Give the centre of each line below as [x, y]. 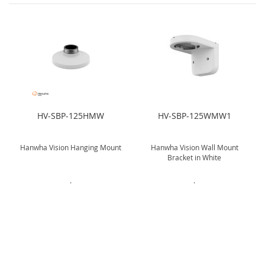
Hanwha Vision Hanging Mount [71, 147]
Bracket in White [194, 157]
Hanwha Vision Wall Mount [194, 147]
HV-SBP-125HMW [71, 116]
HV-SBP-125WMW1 [194, 116]
